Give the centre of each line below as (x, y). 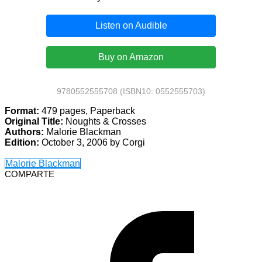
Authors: (24, 132)
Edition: (22, 143)
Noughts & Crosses (105, 122)
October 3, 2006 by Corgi (92, 143)
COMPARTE (30, 174)
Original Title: (34, 122)
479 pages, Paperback (87, 111)
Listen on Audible (131, 26)
